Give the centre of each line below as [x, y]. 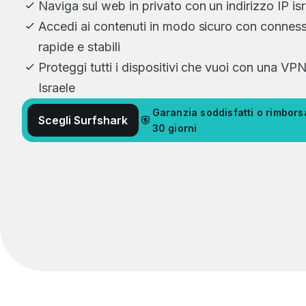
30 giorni [175, 128]
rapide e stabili [79, 46]
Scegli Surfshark [83, 120]
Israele [57, 87]
